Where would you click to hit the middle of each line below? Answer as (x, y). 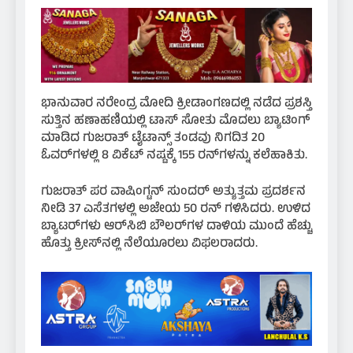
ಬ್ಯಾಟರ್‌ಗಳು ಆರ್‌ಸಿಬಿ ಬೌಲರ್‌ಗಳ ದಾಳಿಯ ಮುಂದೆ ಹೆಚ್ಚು (176, 227)
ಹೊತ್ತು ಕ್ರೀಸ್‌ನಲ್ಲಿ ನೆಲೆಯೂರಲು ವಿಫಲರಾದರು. (149, 244)
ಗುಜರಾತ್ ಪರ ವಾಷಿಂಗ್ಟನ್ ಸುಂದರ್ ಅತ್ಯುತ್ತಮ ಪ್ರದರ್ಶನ (173, 192)
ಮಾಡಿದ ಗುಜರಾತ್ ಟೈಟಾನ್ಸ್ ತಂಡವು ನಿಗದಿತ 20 (153, 138)
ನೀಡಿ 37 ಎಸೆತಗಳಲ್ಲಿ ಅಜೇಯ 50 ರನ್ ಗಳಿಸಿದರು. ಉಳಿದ (176, 209)
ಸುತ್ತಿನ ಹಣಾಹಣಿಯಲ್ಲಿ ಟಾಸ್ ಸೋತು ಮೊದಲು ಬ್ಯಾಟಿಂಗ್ (175, 121)
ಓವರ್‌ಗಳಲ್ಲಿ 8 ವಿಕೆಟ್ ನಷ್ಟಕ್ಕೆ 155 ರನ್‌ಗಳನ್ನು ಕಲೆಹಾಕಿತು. (174, 156)
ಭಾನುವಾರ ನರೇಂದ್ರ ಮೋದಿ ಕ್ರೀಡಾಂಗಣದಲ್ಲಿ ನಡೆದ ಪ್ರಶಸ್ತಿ (176, 104)
